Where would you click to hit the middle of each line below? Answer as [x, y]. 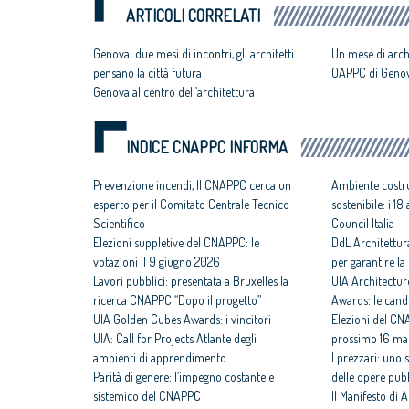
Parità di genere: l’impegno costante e [184, 377]
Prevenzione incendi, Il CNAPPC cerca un [192, 185]
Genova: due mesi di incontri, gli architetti [194, 54]
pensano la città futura [147, 73]
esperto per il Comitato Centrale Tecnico [191, 204]
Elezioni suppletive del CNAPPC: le [176, 243]
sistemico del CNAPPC [147, 396]
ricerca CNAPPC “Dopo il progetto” [177, 300]
